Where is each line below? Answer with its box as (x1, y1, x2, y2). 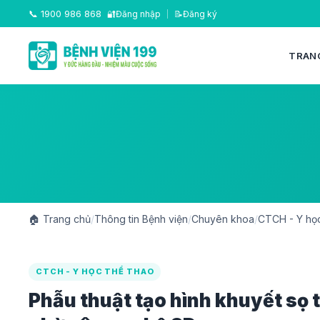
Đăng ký (183, 8, 217, 19)
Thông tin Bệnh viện (94, 213, 188, 225)
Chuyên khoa (191, 213, 254, 225)
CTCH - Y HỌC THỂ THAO (36, 266, 154, 276)
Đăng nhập (116, 8, 161, 19)
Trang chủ (40, 213, 91, 225)
